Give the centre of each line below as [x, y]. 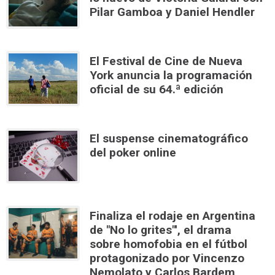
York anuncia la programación [171, 76]
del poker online [133, 153]
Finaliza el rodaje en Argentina [172, 216]
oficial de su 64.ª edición [157, 90]
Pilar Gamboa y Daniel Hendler [172, 12]
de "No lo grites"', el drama [161, 230]
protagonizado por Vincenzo [167, 258]
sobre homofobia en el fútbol [168, 244]
